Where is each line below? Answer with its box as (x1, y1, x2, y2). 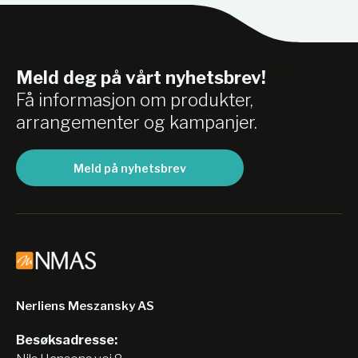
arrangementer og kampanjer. (16, 112, 257, 133)
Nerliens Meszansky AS (16, 299, 154, 313)
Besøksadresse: (16, 332, 117, 348)
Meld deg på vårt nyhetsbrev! (16, 67, 266, 88)
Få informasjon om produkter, (16, 89, 253, 110)
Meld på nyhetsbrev (74, 161, 186, 175)
